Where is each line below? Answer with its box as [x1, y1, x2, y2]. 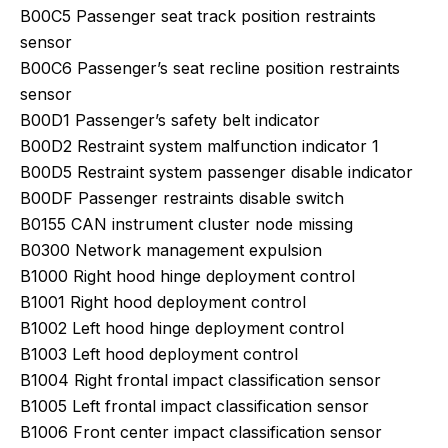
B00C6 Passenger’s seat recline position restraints [20, 58, 400, 78]
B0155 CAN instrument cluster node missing [20, 214, 353, 234]
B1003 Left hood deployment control [20, 344, 298, 364]
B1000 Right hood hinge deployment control [20, 266, 355, 286]
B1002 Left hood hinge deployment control [20, 318, 344, 338]
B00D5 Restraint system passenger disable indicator [20, 162, 413, 182]
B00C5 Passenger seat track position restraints [20, 6, 376, 26]
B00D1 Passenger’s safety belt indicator [20, 110, 320, 130]
